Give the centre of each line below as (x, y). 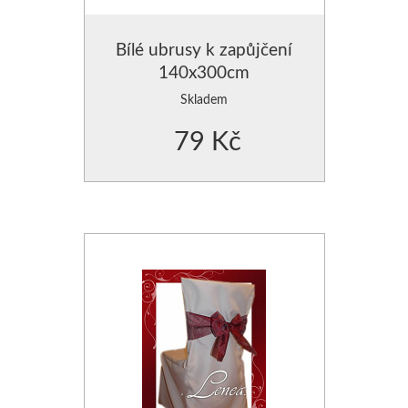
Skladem (204, 98)
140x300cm (204, 71)
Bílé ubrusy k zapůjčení (204, 48)
